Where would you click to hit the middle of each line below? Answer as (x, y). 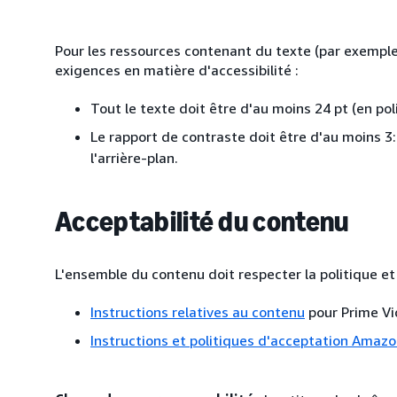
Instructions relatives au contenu (198, 312)
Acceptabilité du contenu (202, 222)
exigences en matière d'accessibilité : (177, 70)
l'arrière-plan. (134, 158)
